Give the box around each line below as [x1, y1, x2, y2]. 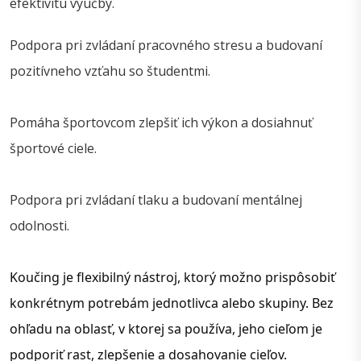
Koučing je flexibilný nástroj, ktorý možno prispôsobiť [10, 268, 335, 287]
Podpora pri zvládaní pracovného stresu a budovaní [10, 36, 322, 55]
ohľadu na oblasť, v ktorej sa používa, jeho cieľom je [10, 320, 322, 338]
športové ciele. [10, 139, 97, 158]
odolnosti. [10, 217, 69, 235]
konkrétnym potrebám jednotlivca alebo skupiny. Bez [10, 294, 334, 313]
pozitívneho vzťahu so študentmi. [10, 62, 210, 81]
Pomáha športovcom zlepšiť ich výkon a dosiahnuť [10, 114, 313, 132]
